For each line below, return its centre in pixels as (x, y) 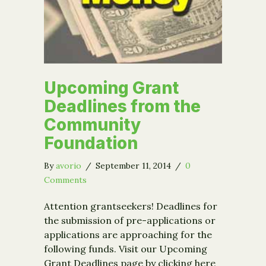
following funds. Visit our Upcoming (126, 249)
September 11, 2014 (134, 166)
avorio (69, 166)
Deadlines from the (122, 107)
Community (92, 125)
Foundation (91, 143)
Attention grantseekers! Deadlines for (131, 206)
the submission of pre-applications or (130, 221)
